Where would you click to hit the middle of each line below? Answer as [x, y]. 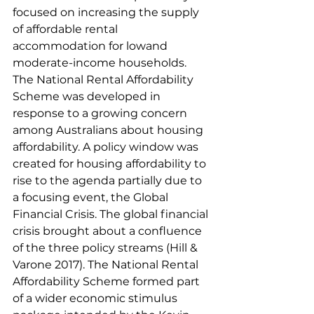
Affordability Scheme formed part [108, 281]
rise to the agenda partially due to [109, 180]
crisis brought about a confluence [109, 231]
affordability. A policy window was [107, 147]
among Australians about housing [109, 130]
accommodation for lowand [91, 46]
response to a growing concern [101, 113]
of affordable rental [67, 29]
